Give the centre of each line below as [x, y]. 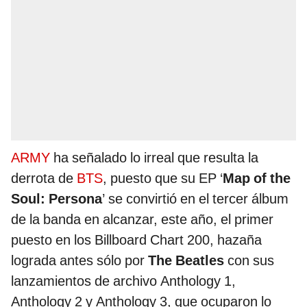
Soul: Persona [57, 198]
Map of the [257, 178]
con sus [249, 260]
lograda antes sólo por [79, 260]
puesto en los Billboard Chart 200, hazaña [136, 240]
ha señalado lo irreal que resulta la [156, 157]
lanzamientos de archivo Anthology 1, [123, 281]
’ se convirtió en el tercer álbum [195, 198]
